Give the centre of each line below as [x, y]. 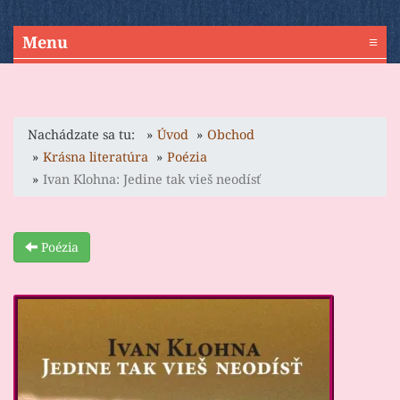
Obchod [231, 135]
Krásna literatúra [96, 157]
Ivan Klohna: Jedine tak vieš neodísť [152, 179]
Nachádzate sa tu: [85, 135]
